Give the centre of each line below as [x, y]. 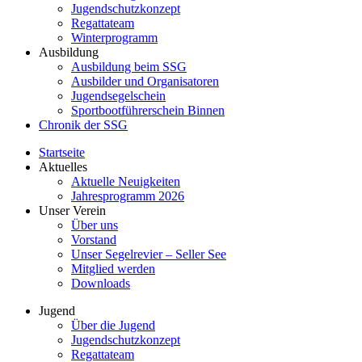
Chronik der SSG [83, 125]
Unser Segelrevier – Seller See [149, 254]
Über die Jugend [113, 325]
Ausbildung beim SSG [129, 67]
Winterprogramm [114, 38]
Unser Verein [72, 210]
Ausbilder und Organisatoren [145, 81]
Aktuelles [63, 167]
